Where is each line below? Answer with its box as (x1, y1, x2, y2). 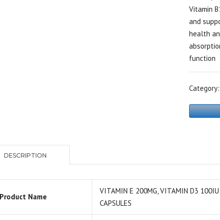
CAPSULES (99, 198, 132, 208)
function (189, 54, 216, 63)
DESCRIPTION (4, 152, 47, 159)
